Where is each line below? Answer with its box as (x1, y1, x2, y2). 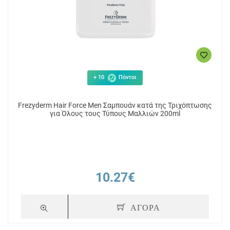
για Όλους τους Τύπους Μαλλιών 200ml (50, 109, 180, 118)
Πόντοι (117, 74, 137, 81)
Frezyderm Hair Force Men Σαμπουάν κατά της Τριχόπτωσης (18, 101, 212, 109)
